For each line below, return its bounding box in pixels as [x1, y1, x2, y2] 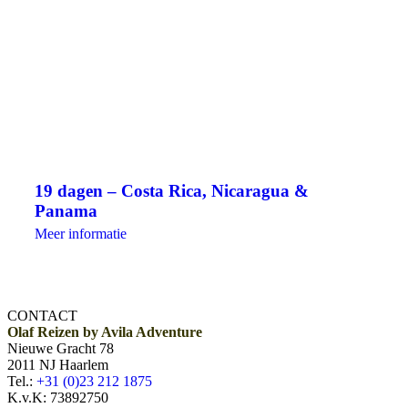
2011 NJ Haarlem [7, 357, 108, 373]
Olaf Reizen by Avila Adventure [7, 324, 202, 341]
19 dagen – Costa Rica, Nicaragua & [35, 181, 309, 201]
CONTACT [7, 308, 77, 324]
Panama [35, 201, 97, 221]
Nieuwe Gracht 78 [7, 341, 114, 357]
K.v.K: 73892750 [7, 390, 108, 406]
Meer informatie [35, 226, 127, 242]
